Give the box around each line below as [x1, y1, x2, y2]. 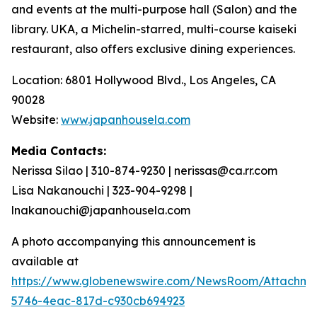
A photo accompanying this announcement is [11, 234, 255, 248]
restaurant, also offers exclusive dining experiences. [11, 42, 295, 56]
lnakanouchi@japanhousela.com [11, 203, 190, 217]
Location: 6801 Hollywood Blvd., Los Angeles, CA [11, 73, 276, 87]
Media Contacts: [11, 144, 106, 158]
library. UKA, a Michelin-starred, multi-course [11, 22, 258, 36]
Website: [11, 113, 61, 127]
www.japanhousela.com [61, 113, 190, 127]
